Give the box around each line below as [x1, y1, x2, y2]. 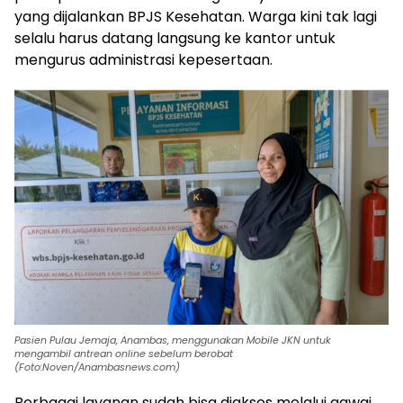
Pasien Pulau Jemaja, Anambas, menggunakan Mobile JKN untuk [14, 332, 331, 347]
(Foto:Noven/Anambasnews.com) [14, 359, 180, 374]
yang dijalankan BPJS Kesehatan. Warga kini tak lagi [14, 5, 377, 27]
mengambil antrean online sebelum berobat [14, 345, 233, 361]
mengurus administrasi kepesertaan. [14, 49, 273, 70]
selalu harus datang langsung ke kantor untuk [14, 27, 336, 49]
